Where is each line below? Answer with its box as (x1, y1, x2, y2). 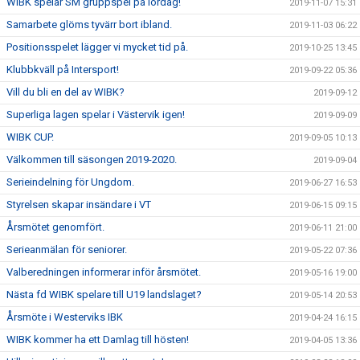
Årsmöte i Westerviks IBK (6, 311, 123, 323)
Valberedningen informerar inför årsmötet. (6, 266, 201, 278)
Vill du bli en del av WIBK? (6, 86, 125, 98)
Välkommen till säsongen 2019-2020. (6, 153, 177, 166)
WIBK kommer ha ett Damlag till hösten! (6, 333, 189, 346)
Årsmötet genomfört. (6, 221, 104, 233)
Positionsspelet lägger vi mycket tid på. (6, 41, 188, 53)
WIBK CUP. (6, 131, 54, 143)
